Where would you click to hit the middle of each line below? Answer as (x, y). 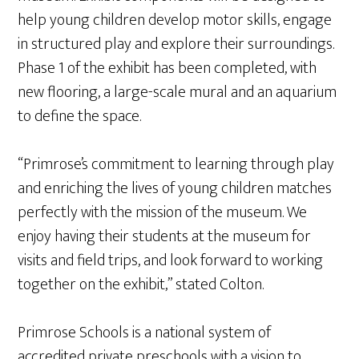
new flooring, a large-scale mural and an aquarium (177, 92)
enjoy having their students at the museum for (165, 236)
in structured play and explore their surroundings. (176, 44)
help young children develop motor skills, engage (175, 20)
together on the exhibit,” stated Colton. (141, 284)
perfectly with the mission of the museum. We (163, 212)
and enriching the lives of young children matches (175, 188)
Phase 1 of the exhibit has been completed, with (167, 68)
